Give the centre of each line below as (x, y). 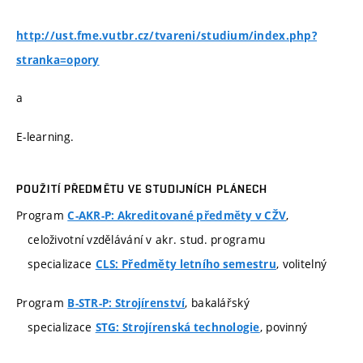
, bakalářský (217, 302)
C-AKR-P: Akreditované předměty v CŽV (177, 216)
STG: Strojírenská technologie (177, 327)
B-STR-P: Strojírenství (126, 303)
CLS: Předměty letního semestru (186, 265)
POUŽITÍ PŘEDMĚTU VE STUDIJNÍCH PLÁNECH (142, 189)
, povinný (284, 327)
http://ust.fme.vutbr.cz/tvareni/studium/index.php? (167, 35)
